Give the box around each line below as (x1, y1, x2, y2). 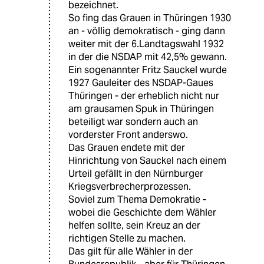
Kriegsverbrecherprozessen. (68, 180, 191, 193)
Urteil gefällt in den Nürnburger (68, 167, 203, 180)
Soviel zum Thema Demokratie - (68, 193, 206, 206)
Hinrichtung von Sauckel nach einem (68, 154, 226, 167)
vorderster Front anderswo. (68, 128, 188, 141)
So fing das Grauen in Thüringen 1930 (68, 12, 231, 25)
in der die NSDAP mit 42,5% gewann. (68, 51, 227, 64)
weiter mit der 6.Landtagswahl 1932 (68, 38, 224, 51)
